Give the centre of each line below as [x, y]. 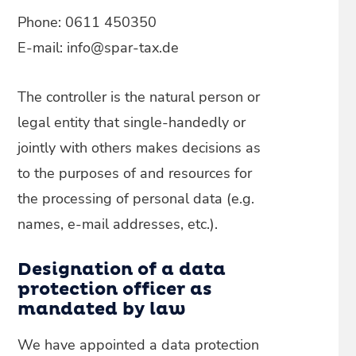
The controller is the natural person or [139, 97]
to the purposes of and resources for [135, 173]
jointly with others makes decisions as [139, 148]
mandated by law [102, 310]
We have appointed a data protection [139, 345]
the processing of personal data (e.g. [136, 199]
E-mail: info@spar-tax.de [99, 48]
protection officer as [115, 290]
